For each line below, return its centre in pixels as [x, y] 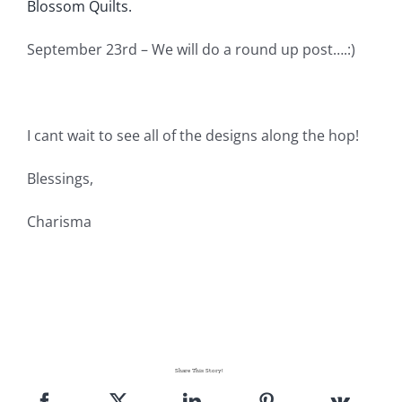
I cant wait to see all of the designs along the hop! [192, 135]
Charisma [59, 221]
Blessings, [60, 178]
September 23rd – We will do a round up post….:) [191, 49]
